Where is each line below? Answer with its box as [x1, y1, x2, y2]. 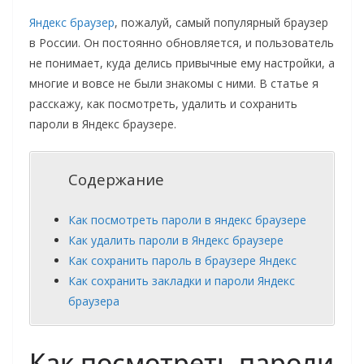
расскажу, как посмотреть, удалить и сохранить [29, 95, 297, 111]
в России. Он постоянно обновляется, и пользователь [29, 34, 334, 50]
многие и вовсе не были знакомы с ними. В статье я [29, 75, 318, 91]
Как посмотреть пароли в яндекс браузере [68, 211, 306, 227]
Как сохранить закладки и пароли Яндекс [68, 272, 295, 288]
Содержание [68, 168, 164, 189]
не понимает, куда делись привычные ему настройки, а [29, 54, 335, 71]
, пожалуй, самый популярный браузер [115, 14, 328, 30]
